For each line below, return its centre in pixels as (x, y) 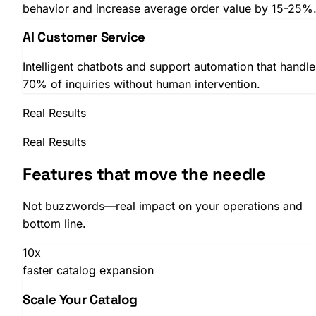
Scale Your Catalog (80, 299)
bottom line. (54, 223)
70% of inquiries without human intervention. (141, 84)
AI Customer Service (84, 37)
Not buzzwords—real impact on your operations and (163, 206)
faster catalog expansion (88, 270)
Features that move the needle (144, 174)
